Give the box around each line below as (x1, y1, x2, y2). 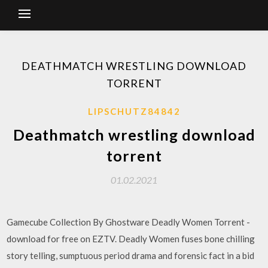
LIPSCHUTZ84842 (87, 106, 181, 117)
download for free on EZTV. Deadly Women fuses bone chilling (7, 233, 255, 244)
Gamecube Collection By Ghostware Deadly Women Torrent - (7, 217, 251, 227)
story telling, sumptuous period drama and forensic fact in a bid (7, 250, 255, 261)
